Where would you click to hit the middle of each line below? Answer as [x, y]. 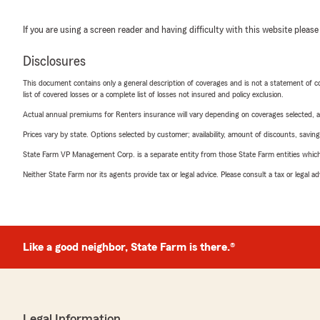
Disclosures [54, 61]
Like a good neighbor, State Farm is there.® [129, 247]
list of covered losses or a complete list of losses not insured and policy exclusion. [153, 94]
